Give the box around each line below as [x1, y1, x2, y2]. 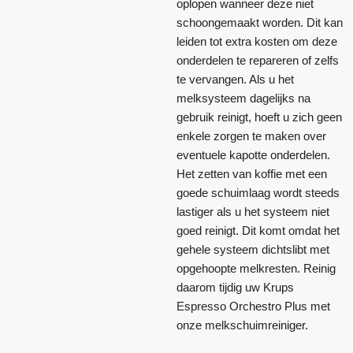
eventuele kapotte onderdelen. [176, 148, 330, 162]
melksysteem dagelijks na [176, 91, 310, 106]
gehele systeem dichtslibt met [176, 243, 329, 257]
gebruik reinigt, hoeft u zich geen [176, 110, 342, 124]
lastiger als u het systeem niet [176, 205, 329, 219]
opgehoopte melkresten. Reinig [176, 262, 336, 276]
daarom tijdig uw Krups [176, 281, 294, 295]
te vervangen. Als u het [176, 72, 294, 87]
